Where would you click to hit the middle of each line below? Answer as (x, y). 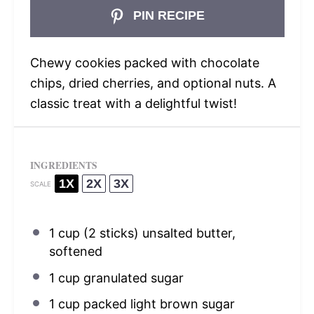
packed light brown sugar (157, 303)
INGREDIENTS (63, 166)
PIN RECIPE (168, 16)
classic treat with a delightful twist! (133, 104)
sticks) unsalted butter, (165, 233)
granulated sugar (131, 278)
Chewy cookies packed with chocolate (144, 63)
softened (75, 252)
